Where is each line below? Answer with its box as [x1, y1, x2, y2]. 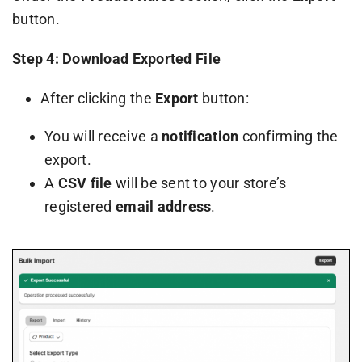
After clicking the [40, 89, 156, 107]
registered [44, 197, 116, 215]
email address [115, 197, 212, 215]
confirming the [238, 127, 339, 145]
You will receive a [44, 127, 162, 145]
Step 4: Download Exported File [11, 49, 221, 67]
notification [162, 127, 239, 145]
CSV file [57, 174, 112, 192]
